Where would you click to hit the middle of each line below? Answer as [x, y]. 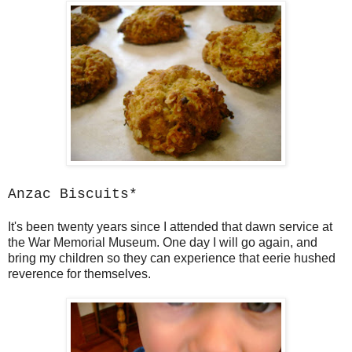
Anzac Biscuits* [73, 194]
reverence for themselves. [79, 274]
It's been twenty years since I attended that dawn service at [170, 227]
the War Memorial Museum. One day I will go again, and [163, 243]
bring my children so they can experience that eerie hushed [172, 258]
